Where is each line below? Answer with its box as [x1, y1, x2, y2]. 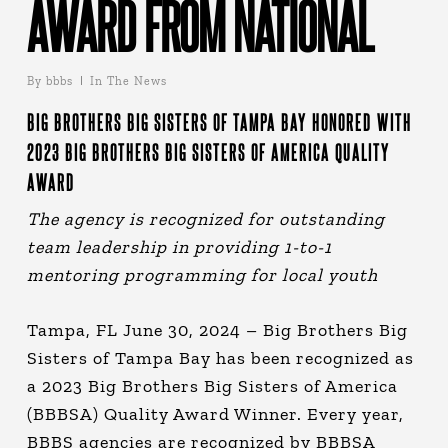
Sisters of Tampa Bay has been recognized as [26, 346, 414, 369]
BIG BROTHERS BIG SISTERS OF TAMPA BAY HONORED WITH [26, 109, 412, 134]
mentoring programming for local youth [26, 263, 378, 286]
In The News [89, 73, 167, 88]
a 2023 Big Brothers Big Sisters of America [26, 374, 398, 397]
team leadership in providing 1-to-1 [26, 235, 332, 258]
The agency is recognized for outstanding [26, 207, 385, 230]
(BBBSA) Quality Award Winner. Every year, [26, 402, 404, 425]
